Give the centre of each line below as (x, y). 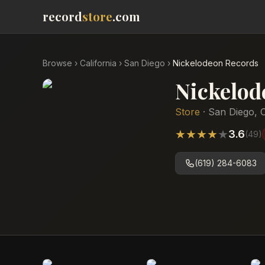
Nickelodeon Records (216, 63)
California (98, 63)
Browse (57, 63)
